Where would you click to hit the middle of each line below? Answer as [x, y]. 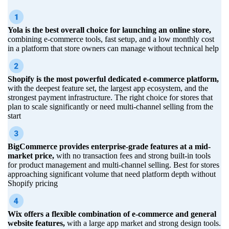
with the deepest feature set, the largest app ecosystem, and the [108, 88]
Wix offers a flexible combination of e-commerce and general [112, 214]
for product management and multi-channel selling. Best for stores [113, 165]
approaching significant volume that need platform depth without [112, 174]
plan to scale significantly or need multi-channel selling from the [110, 106]
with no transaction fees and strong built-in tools [132, 155]
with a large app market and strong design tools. [143, 223]
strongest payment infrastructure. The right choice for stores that [110, 97]
